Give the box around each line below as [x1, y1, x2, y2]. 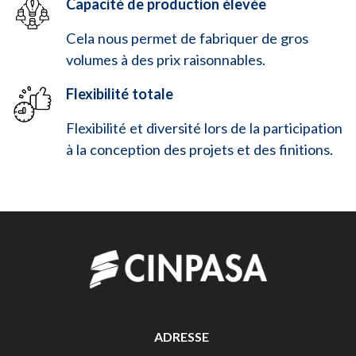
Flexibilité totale [66, 84, 173, 103]
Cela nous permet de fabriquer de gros [66, 29, 308, 47]
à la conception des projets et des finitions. [66, 140, 333, 158]
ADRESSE [153, 328, 209, 344]
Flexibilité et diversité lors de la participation [66, 118, 342, 137]
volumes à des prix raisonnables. [66, 50, 265, 68]
